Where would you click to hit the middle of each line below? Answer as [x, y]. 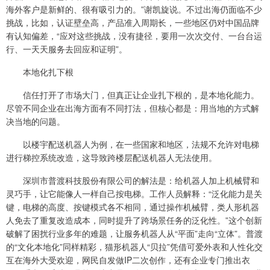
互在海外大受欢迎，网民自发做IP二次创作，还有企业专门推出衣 [128, 260]
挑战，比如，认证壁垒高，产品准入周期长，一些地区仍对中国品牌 [133, 23]
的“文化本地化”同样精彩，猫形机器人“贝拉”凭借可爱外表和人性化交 [134, 247]
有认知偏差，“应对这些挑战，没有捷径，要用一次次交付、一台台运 [134, 36]
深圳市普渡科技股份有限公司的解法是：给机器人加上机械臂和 [133, 181]
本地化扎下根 [40, 72]
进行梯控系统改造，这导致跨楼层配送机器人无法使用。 [111, 158]
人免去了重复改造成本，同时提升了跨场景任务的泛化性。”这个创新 [134, 220]
